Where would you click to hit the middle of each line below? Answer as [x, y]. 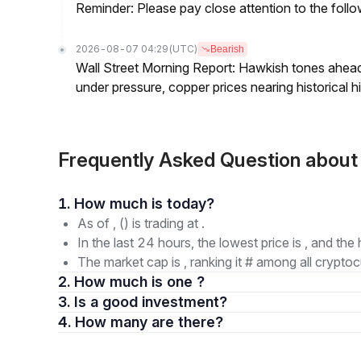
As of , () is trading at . [141, 223]
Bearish [227, 49]
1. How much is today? [191, 203]
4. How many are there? [187, 322]
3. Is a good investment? [159, 302]
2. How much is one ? [139, 282]
